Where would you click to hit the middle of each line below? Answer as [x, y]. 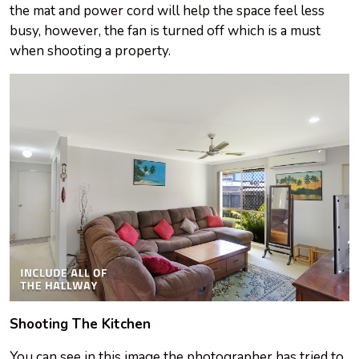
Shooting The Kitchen [80, 324]
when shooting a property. [90, 50]
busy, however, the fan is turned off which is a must [165, 30]
